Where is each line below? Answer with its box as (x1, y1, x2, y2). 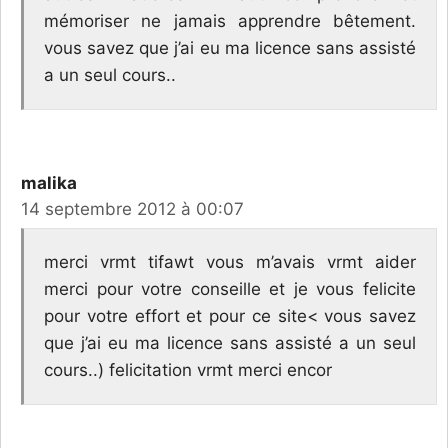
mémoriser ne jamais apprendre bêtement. (44, 11, 416, 32)
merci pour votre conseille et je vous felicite (44, 278, 416, 299)
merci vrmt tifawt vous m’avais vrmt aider (44, 251, 416, 272)
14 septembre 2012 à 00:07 (21, 199, 244, 220)
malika (21, 173, 77, 194)
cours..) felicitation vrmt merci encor (44, 359, 332, 380)
